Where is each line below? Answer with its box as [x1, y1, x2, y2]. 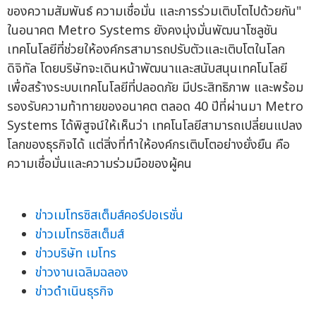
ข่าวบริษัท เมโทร [35, 244, 116, 264]
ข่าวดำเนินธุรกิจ [35, 282, 114, 302]
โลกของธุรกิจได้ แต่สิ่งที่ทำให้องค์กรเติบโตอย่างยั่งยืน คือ [7, 135, 290, 155]
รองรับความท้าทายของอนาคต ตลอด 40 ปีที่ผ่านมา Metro [7, 97, 303, 117]
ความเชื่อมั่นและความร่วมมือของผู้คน [7, 154, 192, 174]
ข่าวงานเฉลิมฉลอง [35, 263, 128, 283]
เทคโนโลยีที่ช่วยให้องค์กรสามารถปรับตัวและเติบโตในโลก [7, 40, 285, 60]
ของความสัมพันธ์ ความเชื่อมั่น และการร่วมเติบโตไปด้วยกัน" [7, 2, 301, 22]
